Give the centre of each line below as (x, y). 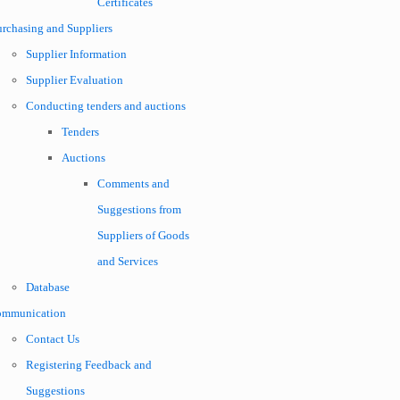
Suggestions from (139, 209)
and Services (128, 261)
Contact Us (53, 339)
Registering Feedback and (89, 365)
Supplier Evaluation (75, 80)
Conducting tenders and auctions (106, 106)
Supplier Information (76, 54)
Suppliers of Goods (143, 235)
